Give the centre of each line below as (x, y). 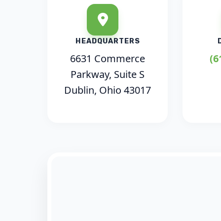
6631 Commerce (108, 58)
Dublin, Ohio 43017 (108, 90)
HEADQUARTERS (108, 41)
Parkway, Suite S (108, 74)
